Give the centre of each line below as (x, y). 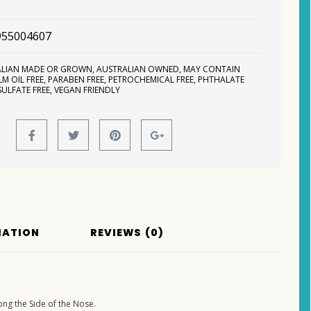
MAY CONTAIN (212, 69)
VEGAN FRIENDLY (87, 90)
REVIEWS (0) (127, 233)
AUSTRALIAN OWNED (138, 69)
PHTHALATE (221, 80)
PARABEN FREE (76, 80)
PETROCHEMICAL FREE (151, 80)
